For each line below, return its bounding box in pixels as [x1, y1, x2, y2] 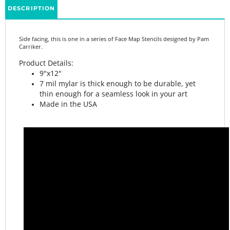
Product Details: [19, 42, 73, 51]
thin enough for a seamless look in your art [40, 72, 187, 82]
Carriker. [19, 26, 43, 34]
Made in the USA [40, 83, 97, 92]
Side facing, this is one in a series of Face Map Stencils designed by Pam [19, 18, 209, 26]
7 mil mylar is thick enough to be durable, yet [40, 62, 196, 72]
